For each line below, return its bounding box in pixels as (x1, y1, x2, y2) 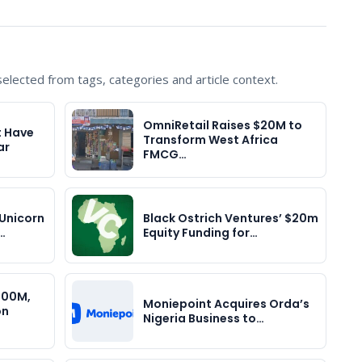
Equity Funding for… (143, 225, 258, 242)
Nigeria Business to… (143, 310, 264, 327)
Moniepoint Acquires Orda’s (143, 296, 309, 313)
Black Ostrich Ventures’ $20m (143, 210, 318, 227)
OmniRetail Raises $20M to (143, 117, 302, 134)
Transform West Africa (143, 132, 278, 149)
